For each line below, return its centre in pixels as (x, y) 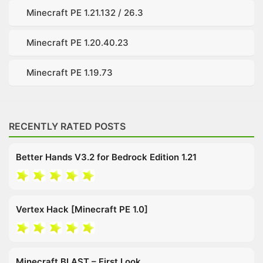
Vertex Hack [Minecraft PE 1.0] (82, 209)
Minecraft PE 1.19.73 (70, 72)
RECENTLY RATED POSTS (67, 126)
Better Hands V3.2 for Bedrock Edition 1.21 (106, 157)
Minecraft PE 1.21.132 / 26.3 (85, 12)
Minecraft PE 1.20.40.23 (77, 42)
